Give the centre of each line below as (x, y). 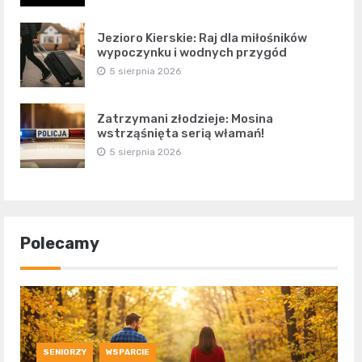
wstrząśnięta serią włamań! (181, 134)
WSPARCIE (128, 353)
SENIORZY (65, 353)
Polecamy (60, 244)
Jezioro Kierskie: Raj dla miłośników (202, 38)
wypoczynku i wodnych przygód (192, 53)
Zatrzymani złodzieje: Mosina (185, 119)
